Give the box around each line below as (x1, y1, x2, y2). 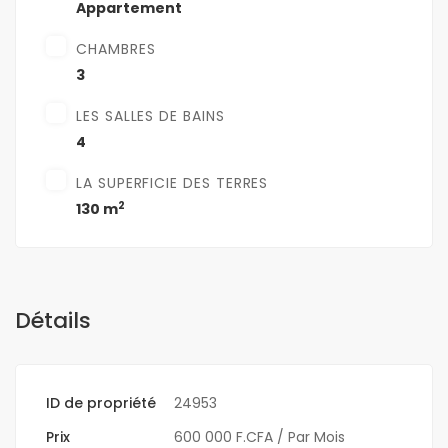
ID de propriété (46, 393, 156, 414)
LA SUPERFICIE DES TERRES (76, 173, 269, 194)
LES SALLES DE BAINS (76, 106, 225, 127)
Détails (15, 305, 91, 337)
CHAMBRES (76, 39, 156, 60)
